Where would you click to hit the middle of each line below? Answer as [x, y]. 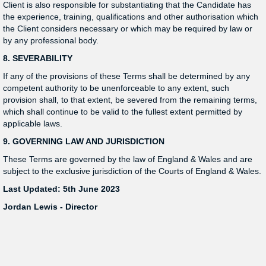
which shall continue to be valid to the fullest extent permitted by [123, 112]
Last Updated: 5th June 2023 [61, 189]
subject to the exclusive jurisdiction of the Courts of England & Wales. [132, 171]
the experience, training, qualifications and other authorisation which [131, 17]
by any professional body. [51, 40]
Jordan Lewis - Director [50, 207]
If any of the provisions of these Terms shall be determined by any [126, 76]
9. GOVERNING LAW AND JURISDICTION [84, 141]
